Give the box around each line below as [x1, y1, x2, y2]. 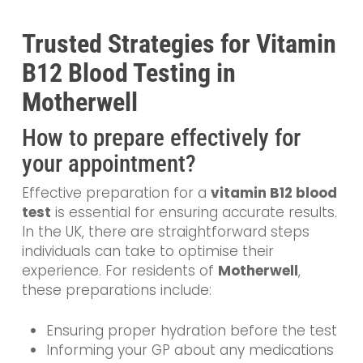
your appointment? [21, 150, 196, 178]
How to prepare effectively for [21, 124, 301, 152]
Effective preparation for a [21, 183, 211, 203]
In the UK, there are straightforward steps [21, 222, 310, 242]
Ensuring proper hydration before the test [45, 320, 337, 340]
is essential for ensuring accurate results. [50, 203, 337, 223]
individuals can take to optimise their [21, 241, 274, 262]
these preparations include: [21, 280, 211, 301]
